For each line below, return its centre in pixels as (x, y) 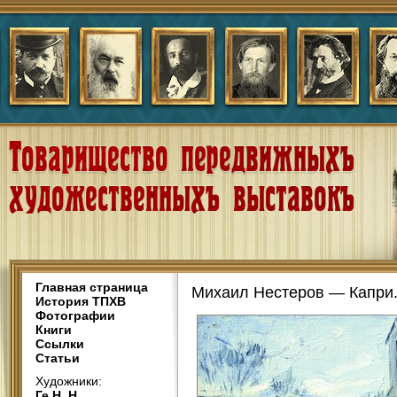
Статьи (58, 358)
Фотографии (75, 315)
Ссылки (60, 344)
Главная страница (92, 287)
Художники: (69, 381)
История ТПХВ (81, 301)
